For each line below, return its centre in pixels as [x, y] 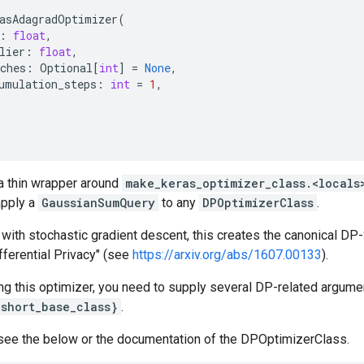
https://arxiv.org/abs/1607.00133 [227, 255]
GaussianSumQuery [98, 203]
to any [179, 203]
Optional [66, 68]
